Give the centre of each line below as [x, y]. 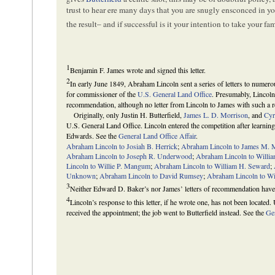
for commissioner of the [102, 94]
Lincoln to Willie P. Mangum [109, 165]
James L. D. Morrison [216, 114]
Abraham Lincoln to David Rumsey [152, 175]
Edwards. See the [93, 135]
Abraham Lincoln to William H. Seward [212, 165]
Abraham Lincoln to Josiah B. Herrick [122, 146]
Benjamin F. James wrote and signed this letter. [138, 70]
